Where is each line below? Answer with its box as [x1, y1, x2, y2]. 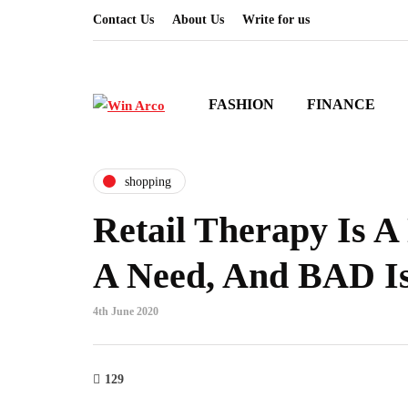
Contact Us [93, 13, 154, 26]
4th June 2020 [93, 305, 158, 318]
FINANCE [307, 97, 375, 112]
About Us [172, 13, 224, 26]
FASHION [209, 97, 274, 112]
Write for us [242, 13, 310, 26]
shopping [125, 174, 171, 189]
